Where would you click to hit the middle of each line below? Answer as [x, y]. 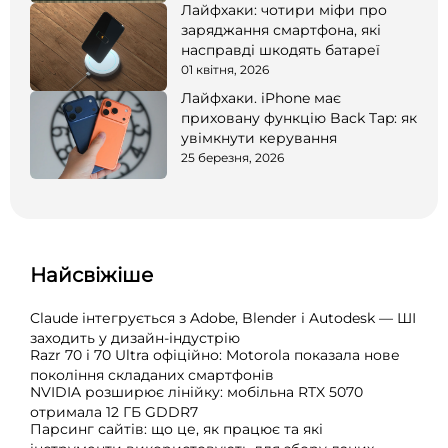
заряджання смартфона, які [281, 29]
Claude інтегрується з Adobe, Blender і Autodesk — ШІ [223, 317]
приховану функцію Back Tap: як [299, 117]
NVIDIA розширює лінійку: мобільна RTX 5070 [196, 391]
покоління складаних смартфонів [152, 374]
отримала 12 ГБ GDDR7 [114, 411]
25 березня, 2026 [232, 157]
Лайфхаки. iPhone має [261, 97]
